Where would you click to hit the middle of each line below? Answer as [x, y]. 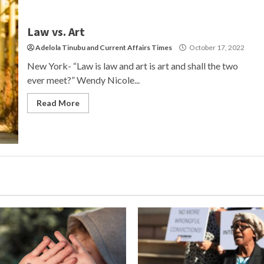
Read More [58, 103]
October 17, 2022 [216, 47]
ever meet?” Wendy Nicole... [83, 80]
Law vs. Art [56, 32]
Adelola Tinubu [60, 47]
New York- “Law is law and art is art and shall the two [132, 66]
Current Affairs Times [136, 47]
